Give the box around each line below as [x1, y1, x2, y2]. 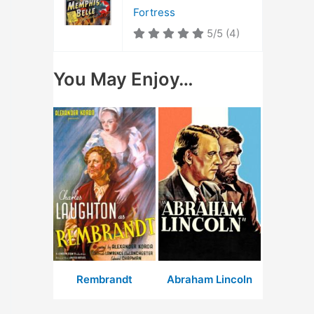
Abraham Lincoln [167, 272, 252, 286]
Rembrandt [76, 272, 132, 286]
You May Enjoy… [53, 67, 193, 90]
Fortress [133, 6, 175, 19]
